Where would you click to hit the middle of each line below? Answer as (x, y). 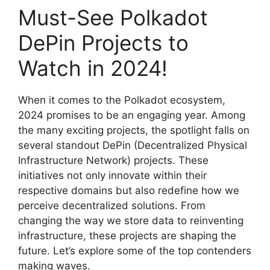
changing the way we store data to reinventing (131, 221)
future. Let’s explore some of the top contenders (135, 251)
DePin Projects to (103, 43)
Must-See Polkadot (113, 18)
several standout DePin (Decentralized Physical (133, 146)
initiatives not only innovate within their (112, 176)
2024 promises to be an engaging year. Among (132, 115)
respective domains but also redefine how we (129, 191)
